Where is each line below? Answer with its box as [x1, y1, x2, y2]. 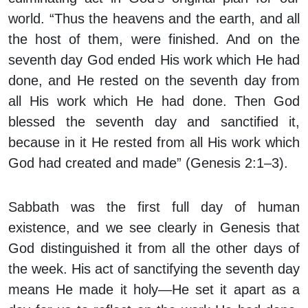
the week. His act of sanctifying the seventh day [8, 261, 300, 277]
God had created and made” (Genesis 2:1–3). [8, 155, 288, 171]
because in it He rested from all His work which [8, 135, 300, 151]
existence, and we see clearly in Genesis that [8, 220, 300, 236]
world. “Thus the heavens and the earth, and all [8, 11, 300, 27]
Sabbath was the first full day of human [8, 199, 300, 215]
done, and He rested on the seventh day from [8, 73, 300, 89]
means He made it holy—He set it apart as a [8, 282, 300, 298]
